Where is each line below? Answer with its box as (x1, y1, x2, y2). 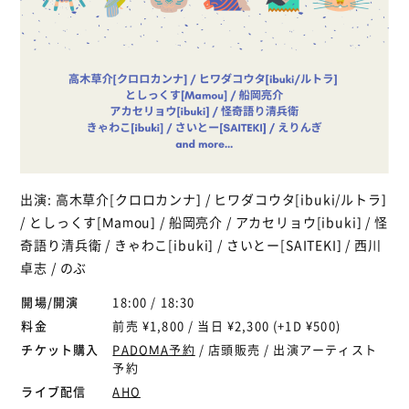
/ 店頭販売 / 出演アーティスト (194, 341, 377, 359)
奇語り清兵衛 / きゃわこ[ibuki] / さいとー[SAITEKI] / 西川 (20, 236, 382, 255)
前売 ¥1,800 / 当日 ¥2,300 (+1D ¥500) (112, 317, 341, 335)
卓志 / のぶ (20, 258, 88, 278)
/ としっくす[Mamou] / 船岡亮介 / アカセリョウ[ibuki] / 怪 (20, 213, 388, 232)
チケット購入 (21, 341, 100, 359)
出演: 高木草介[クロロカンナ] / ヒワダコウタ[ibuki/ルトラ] (20, 190, 387, 209)
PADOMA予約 (112, 341, 195, 359)
